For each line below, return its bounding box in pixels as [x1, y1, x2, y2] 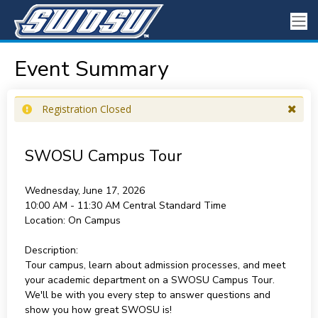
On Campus [67, 214, 121, 227]
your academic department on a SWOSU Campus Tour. [24, 273, 275, 287]
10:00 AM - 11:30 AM [24, 199, 123, 212]
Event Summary [13, 55, 168, 84]
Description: [24, 243, 78, 257]
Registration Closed [41, 102, 131, 116]
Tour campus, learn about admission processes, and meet [24, 258, 285, 272]
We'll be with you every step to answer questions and [24, 288, 270, 302]
